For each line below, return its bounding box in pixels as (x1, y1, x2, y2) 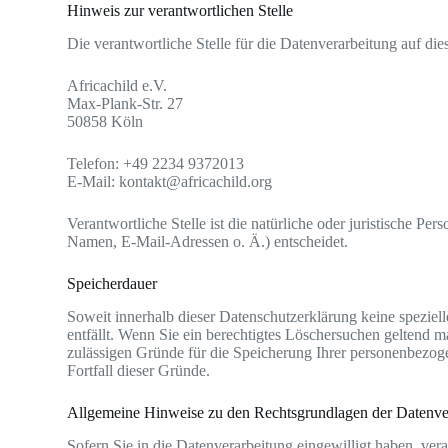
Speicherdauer (67, 275, 158, 293)
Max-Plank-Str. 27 (67, 95, 184, 113)
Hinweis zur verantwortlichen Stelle (67, 2, 294, 20)
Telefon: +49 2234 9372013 (67, 155, 245, 173)
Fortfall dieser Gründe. (67, 361, 211, 379)
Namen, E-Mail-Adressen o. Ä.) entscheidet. (67, 233, 349, 251)
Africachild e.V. (67, 77, 168, 95)
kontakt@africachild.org (119, 173, 273, 191)
